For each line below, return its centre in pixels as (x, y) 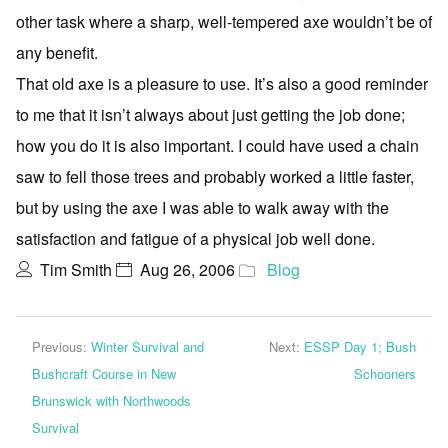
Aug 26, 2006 (187, 269)
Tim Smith (76, 269)
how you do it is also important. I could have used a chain (217, 145)
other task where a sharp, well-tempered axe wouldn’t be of (224, 21)
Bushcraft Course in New (104, 373)
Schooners (385, 373)
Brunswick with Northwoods (111, 400)
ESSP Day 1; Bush (360, 346)
